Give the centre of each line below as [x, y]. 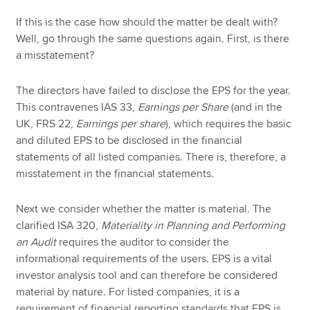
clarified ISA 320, [59, 225]
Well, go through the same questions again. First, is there [153, 39]
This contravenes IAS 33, [76, 107]
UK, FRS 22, [46, 124]
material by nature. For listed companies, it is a [128, 292]
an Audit [38, 242]
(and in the [257, 107]
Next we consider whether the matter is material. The [144, 209]
